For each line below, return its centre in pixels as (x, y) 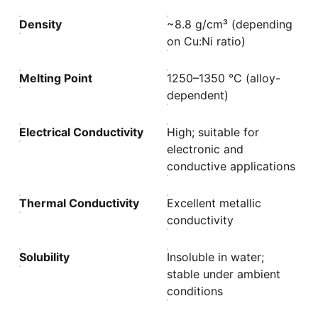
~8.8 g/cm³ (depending (230, 24)
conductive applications (231, 166)
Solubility (45, 257)
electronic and (205, 149)
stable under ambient (224, 274)
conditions (195, 291)
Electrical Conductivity (82, 132)
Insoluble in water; (216, 257)
